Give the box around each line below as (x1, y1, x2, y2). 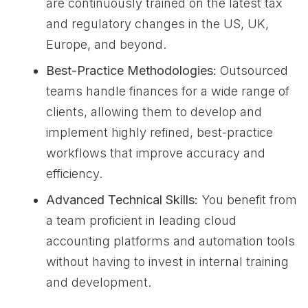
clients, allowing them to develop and (46, 104, 262, 119)
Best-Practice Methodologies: (46, 63, 217, 78)
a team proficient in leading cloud (46, 213, 236, 228)
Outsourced (217, 63, 288, 78)
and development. (46, 275, 151, 289)
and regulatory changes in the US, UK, (46, 16, 269, 31)
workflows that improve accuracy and (46, 146, 265, 160)
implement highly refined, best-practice (46, 125, 273, 140)
